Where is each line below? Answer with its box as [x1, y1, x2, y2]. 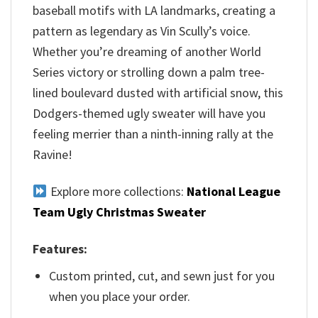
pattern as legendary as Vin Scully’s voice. [33, 22, 251, 39]
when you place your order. [49, 288, 191, 305]
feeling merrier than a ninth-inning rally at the [33, 125, 273, 142]
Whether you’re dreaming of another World [33, 43, 261, 60]
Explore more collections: [47, 182, 187, 199]
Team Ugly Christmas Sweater [33, 203, 206, 220]
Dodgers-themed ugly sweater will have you [33, 104, 265, 121]
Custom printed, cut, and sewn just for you [49, 268, 275, 285]
